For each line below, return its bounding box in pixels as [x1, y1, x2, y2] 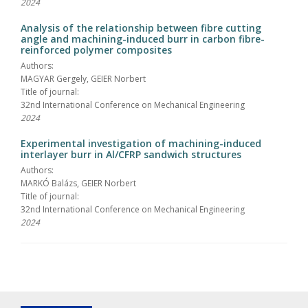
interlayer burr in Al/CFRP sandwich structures [21, 147, 241, 161]
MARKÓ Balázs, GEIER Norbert [21, 177, 136, 189]
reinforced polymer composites [21, 43, 172, 56]
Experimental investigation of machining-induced [21, 136, 261, 150]
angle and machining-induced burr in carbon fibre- [21, 32, 265, 45]
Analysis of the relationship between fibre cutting [21, 21, 261, 34]
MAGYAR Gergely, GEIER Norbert [21, 72, 146, 85]
